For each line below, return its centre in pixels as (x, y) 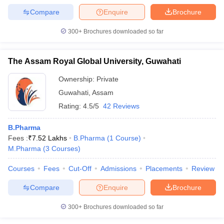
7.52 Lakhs (49, 138)
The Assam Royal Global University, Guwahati (94, 61)
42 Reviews (121, 106)
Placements (164, 168)
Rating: (71, 106)
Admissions (118, 168)
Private (107, 79)
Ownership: (77, 79)
